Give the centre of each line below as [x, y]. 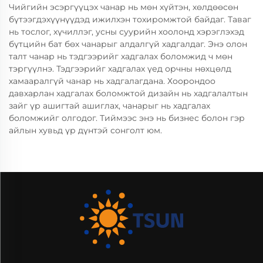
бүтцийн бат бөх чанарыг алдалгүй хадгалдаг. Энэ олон [128, 44]
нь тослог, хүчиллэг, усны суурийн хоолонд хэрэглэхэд [127, 32]
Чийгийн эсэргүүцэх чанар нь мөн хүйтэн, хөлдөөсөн [124, 7]
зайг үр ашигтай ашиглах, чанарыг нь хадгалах [109, 106]
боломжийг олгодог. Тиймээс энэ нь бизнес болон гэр [127, 118]
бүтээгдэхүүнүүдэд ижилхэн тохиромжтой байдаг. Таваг [130, 19]
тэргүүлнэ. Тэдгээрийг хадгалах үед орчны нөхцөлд [120, 69]
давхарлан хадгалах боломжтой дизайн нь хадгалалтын [128, 93]
